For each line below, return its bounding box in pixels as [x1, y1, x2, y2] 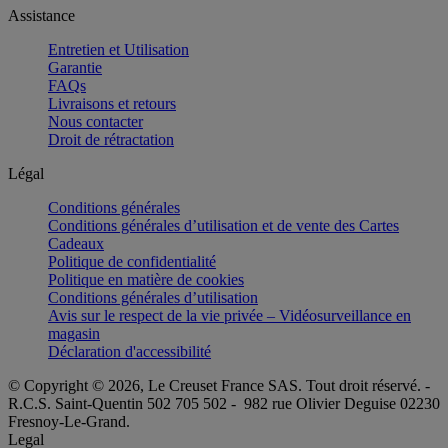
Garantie [48, 58, 102, 76]
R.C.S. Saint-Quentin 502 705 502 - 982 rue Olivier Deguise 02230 [8, 394, 440, 412]
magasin [48, 324, 100, 342]
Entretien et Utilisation [48, 40, 189, 58]
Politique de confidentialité [48, 252, 216, 270]
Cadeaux [48, 234, 104, 252]
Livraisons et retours [48, 94, 176, 112]
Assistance [8, 6, 75, 24]
